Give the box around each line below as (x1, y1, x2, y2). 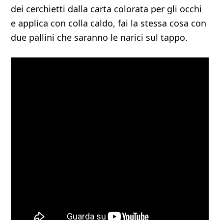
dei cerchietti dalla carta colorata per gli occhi (11, 3, 202, 15)
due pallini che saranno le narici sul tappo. (11, 31, 188, 43)
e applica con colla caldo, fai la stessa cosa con (11, 17, 207, 29)
